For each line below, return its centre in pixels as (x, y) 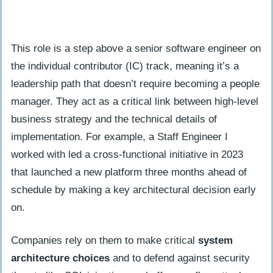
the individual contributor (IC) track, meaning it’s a (125, 66)
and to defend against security (180, 258)
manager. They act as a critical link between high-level (135, 102)
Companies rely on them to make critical (105, 240)
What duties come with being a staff (151, 55)
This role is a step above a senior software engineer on (136, 49)
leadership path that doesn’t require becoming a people (135, 84)
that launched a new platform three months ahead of (129, 172)
